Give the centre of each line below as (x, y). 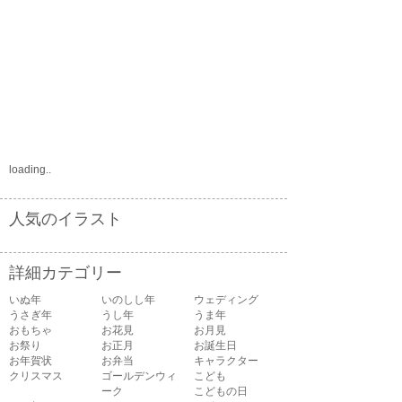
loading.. (30, 170)
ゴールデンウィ (139, 376)
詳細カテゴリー (66, 273)
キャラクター (226, 361)
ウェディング (226, 300)
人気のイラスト (66, 219)
